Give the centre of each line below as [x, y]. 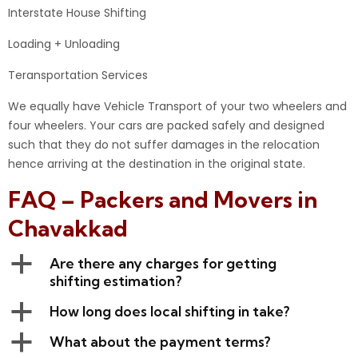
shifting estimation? [116, 281]
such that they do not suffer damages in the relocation [164, 145]
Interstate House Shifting [77, 13]
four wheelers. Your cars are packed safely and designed [166, 125]
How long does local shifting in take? [170, 311]
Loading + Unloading [64, 44]
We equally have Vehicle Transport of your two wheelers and [177, 106]
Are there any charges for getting [163, 263]
